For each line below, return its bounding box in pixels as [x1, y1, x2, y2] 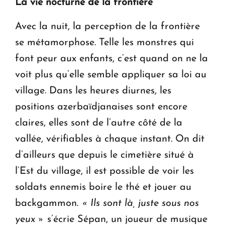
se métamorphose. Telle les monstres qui [15, 38, 194, 48]
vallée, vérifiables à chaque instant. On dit [15, 134, 204, 145]
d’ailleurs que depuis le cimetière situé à [15, 150, 194, 161]
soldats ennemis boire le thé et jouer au [15, 182, 191, 193]
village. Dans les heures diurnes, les [15, 86, 171, 96]
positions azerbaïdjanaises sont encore [15, 102, 187, 113]
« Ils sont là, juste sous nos [81, 198, 199, 209]
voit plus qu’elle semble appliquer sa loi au [15, 70, 206, 80]
